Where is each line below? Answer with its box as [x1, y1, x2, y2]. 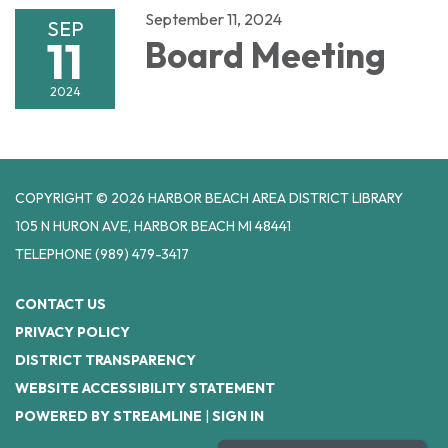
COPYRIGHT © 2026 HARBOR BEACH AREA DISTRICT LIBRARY [15, 189, 403, 208]
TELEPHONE [15, 245, 92, 264]
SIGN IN [212, 407, 264, 426]
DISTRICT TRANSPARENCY [15, 351, 196, 370]
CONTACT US [15, 295, 106, 314]
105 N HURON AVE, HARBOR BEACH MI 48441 [15, 217, 291, 236]
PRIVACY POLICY [15, 323, 130, 342]
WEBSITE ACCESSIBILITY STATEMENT [15, 379, 275, 398]
